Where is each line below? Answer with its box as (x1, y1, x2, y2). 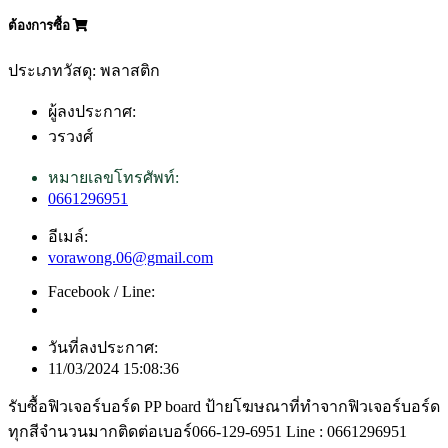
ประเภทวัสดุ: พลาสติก (8, 61, 160, 79)
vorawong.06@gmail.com (48, 248, 213, 266)
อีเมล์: (48, 227, 88, 245)
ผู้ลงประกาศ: (48, 102, 136, 120)
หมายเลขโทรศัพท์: (48, 168, 179, 186)
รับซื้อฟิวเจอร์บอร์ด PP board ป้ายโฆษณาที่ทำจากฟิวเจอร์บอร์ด (8, 397, 440, 415)
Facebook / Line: (48, 282, 155, 300)
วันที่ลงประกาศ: (48, 338, 158, 356)
